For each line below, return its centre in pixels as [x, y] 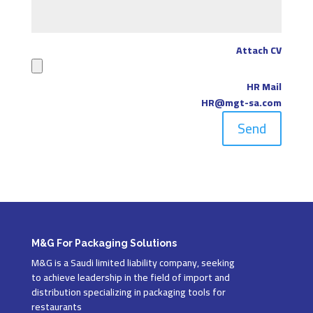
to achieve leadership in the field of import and [130, 277]
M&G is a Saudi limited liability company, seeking [133, 263]
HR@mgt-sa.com [242, 103]
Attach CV [259, 50]
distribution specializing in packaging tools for [128, 292]
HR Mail [264, 87]
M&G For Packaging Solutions [104, 243]
